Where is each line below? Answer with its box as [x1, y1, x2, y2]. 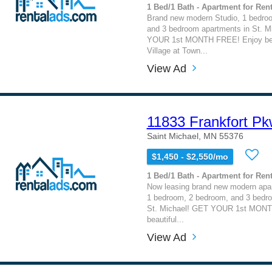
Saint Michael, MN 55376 [146, 131, 243, 141]
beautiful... [146, 215, 184, 224]
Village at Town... [146, 46, 208, 55]
